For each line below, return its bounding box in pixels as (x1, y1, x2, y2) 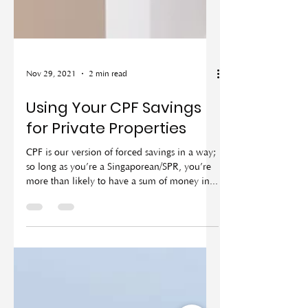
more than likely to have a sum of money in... (26, 220, 218, 231)
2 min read (89, 113, 127, 122)
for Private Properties (26, 162, 186, 183)
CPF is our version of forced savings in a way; (26, 191, 216, 202)
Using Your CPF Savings (26, 141, 201, 162)
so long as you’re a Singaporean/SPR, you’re (26, 206, 211, 217)
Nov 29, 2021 (26, 113, 76, 122)
